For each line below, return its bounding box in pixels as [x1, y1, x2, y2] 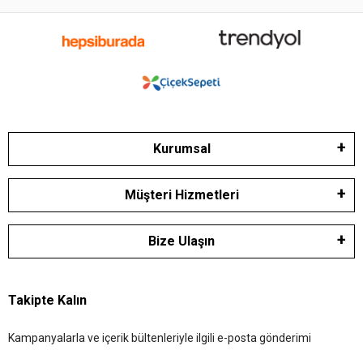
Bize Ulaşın [148, 233, 215, 249]
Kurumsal [152, 140, 211, 156]
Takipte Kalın [8, 292, 87, 308]
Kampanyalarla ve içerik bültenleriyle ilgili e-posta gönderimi [8, 331, 311, 344]
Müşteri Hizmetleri [124, 186, 239, 203]
